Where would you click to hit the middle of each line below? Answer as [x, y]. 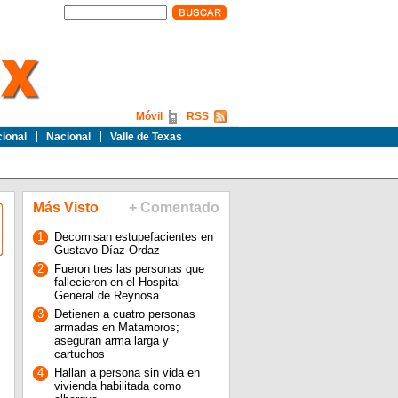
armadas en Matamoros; [116, 327]
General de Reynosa [106, 295]
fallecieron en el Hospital [117, 282]
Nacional [68, 137]
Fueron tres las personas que [129, 269]
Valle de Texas [146, 137]
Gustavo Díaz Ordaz [107, 250]
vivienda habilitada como [117, 386]
